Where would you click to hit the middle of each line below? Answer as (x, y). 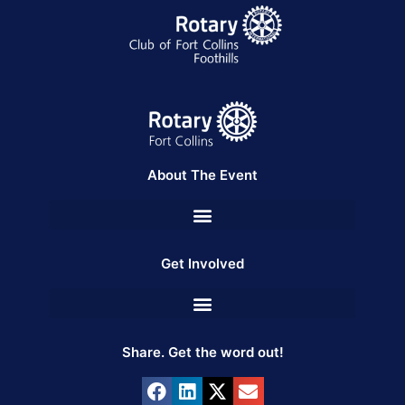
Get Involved (202, 264)
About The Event (202, 175)
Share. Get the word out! (202, 353)
